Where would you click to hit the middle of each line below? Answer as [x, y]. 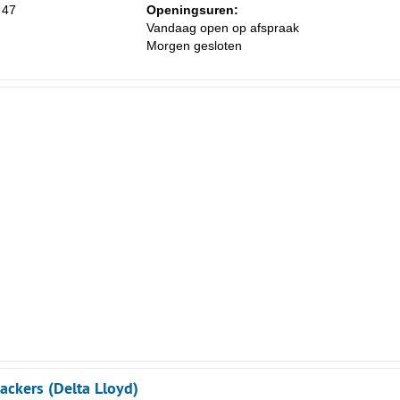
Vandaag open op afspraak [223, 28]
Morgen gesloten [194, 46]
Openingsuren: [192, 10]
